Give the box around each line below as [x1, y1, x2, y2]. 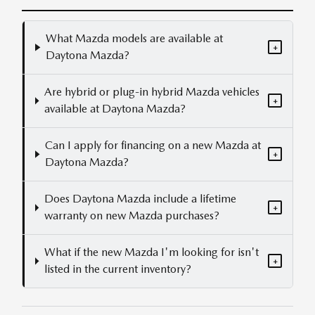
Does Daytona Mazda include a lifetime [44, 192, 236, 206]
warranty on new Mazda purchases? [44, 209, 219, 223]
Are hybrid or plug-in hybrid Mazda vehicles [44, 85, 259, 99]
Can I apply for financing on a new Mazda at [44, 139, 261, 153]
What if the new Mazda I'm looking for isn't [44, 245, 259, 259]
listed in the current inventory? [44, 262, 191, 276]
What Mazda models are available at [46, 32, 223, 46]
